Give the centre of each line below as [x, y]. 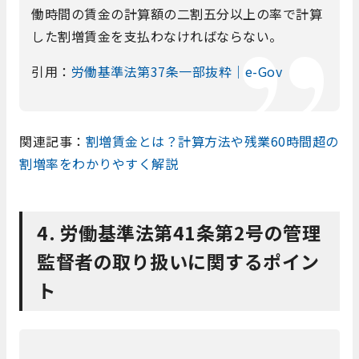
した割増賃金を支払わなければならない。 [157, 36]
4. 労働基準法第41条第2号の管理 [179, 232]
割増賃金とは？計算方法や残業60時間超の [212, 141]
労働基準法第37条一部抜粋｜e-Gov [176, 71]
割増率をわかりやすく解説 [99, 163]
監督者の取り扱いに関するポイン [178, 261]
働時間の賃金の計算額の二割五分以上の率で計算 [177, 13]
